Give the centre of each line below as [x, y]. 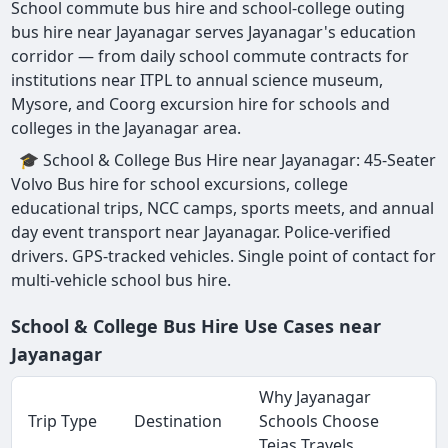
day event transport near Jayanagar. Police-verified [201, 232]
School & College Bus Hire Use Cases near [196, 326]
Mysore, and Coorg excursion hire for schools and [201, 104]
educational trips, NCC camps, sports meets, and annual [223, 208]
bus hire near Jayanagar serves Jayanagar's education [214, 32]
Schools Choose [319, 421]
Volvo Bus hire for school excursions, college [180, 184]
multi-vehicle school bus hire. [121, 280]
